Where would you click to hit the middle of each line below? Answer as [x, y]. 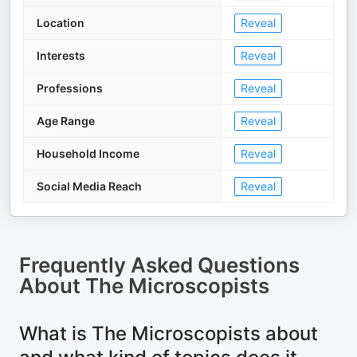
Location [61, 23]
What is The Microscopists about [169, 333]
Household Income [88, 153]
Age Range [66, 121]
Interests [61, 55]
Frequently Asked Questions [159, 265]
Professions [70, 88]
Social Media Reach [89, 186]
